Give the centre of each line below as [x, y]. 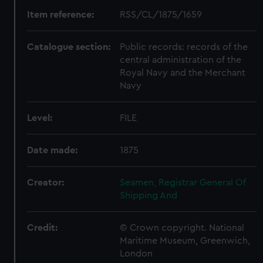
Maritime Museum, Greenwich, [185, 240]
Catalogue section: [69, 47]
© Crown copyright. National [182, 227]
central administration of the [181, 60]
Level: [40, 118]
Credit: [43, 227]
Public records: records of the [184, 47]
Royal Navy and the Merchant [183, 73]
